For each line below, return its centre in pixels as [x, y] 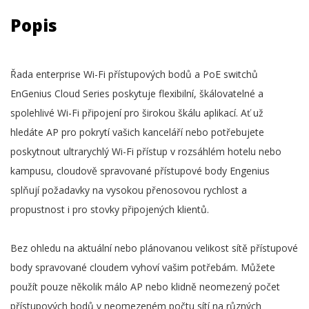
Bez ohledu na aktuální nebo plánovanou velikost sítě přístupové [154, 248]
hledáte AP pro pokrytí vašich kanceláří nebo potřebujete [137, 132]
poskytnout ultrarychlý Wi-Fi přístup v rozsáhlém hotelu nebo [146, 151]
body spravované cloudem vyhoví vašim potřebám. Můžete [143, 267]
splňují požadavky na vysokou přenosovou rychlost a [129, 190]
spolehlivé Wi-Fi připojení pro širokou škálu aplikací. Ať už [137, 113]
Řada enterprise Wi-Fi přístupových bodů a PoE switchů [134, 74]
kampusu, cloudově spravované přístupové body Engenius [140, 171]
